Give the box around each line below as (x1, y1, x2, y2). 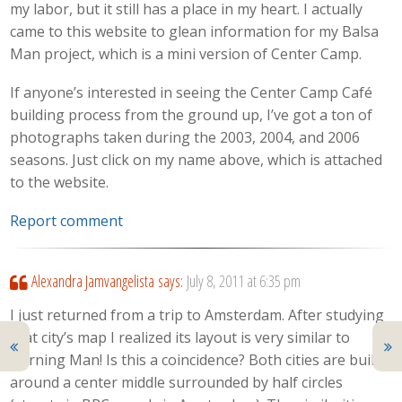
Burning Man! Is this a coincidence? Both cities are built (10, 350, 380, 371)
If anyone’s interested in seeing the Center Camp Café (10, 83, 373, 103)
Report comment (10, 210, 124, 231)
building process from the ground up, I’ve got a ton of (10, 105, 373, 126)
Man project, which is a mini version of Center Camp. (10, 44, 363, 65)
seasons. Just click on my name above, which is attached (10, 150, 383, 170)
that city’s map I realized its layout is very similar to (10, 328, 351, 348)
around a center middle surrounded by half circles (10, 372, 344, 393)
